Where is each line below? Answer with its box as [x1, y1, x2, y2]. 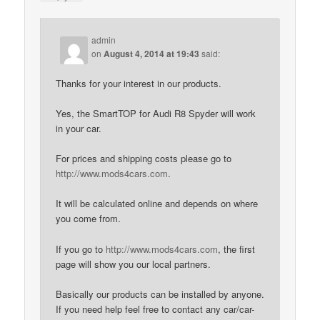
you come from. [56, 211, 121, 226]
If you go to [56, 241, 106, 256]
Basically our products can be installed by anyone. [56, 286, 265, 301]
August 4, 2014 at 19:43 [104, 46, 200, 60]
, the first [218, 241, 256, 256]
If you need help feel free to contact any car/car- [56, 301, 255, 316]
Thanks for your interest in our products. [56, 76, 222, 90]
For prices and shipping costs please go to [56, 151, 232, 166]
